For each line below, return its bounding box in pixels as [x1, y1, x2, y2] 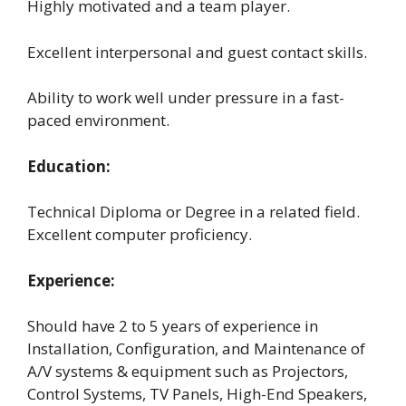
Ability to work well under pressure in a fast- [27, 87, 344, 108]
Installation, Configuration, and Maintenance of [27, 338, 365, 359]
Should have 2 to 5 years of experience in [27, 315, 318, 336]
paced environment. [27, 110, 169, 130]
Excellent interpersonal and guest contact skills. [27, 41, 367, 63]
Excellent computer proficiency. [27, 224, 252, 245]
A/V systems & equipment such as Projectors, [27, 361, 348, 382]
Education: [27, 155, 111, 177]
